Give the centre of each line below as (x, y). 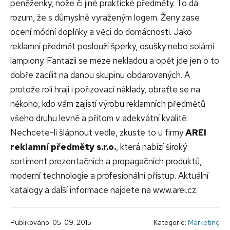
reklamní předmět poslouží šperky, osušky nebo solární (112, 46)
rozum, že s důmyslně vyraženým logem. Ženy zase (105, 18)
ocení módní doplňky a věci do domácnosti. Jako (101, 32)
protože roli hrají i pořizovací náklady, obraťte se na (105, 90)
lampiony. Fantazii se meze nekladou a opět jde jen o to (115, 61)
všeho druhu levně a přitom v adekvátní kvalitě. (99, 118)
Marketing (204, 223)
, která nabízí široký (151, 147)
